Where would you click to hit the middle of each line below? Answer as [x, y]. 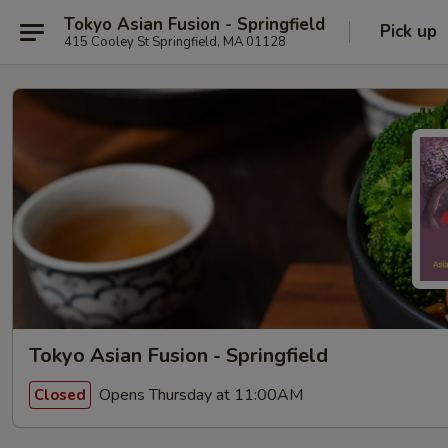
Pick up [408, 31]
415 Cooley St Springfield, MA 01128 [175, 41]
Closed [60, 394]
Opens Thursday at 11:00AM [199, 394]
